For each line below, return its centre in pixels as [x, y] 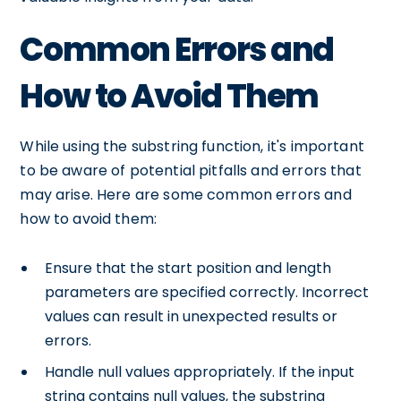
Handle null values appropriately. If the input [200, 372]
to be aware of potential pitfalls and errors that [191, 171]
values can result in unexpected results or [192, 316]
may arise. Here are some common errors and [186, 195]
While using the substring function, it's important [192, 146]
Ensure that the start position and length [188, 268]
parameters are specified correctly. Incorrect [207, 292]
